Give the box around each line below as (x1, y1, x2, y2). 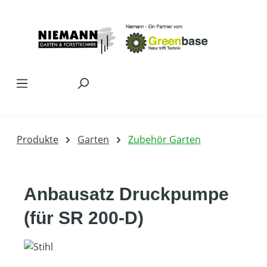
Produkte (17, 133, 58, 147)
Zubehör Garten (128, 133, 201, 147)
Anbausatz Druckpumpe (24, 184, 229, 204)
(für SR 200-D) (24, 208, 144, 228)
